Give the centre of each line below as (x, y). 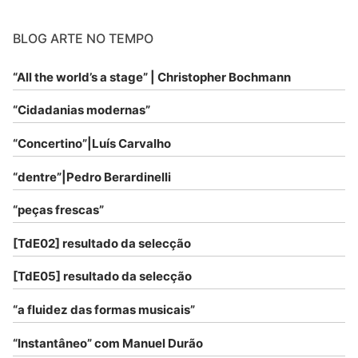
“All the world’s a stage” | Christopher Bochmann (152, 77)
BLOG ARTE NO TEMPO (83, 38)
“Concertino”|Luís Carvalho (92, 143)
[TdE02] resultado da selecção (102, 243)
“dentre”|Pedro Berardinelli (92, 177)
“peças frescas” (58, 210)
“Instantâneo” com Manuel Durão (108, 343)
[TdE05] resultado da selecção (102, 276)
